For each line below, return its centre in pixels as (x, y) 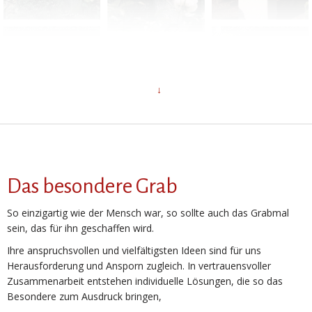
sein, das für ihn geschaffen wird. (80, 228)
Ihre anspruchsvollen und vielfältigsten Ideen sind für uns (134, 250)
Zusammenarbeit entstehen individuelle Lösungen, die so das (145, 281)
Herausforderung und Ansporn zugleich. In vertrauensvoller (139, 266)
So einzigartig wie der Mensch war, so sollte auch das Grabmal (148, 213)
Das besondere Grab (92, 186)
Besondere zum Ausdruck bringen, (84, 296)
